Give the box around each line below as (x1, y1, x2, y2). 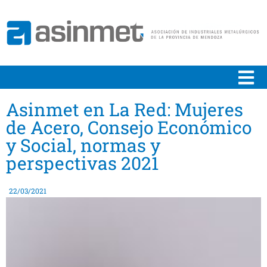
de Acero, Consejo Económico (6, 116, 252, 139)
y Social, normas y (6, 133, 160, 157)
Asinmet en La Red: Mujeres (6, 98, 243, 121)
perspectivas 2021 (6, 151, 159, 175)
